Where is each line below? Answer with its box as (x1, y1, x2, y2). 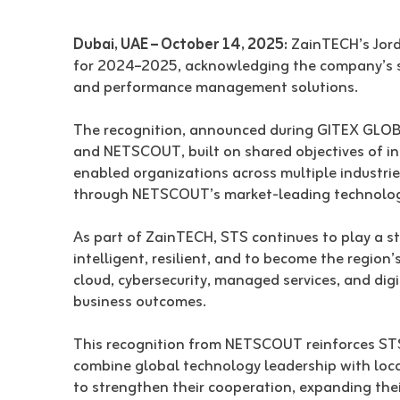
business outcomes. (73, 288, 206, 316)
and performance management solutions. (73, 74, 358, 102)
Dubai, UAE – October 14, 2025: (73, 31, 287, 59)
